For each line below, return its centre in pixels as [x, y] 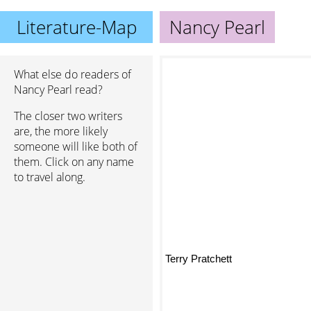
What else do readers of [73, 74]
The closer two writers [68, 116]
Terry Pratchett [199, 259]
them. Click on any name [74, 162]
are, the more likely [61, 131]
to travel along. [50, 177]
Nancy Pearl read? [58, 90]
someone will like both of [76, 146]
